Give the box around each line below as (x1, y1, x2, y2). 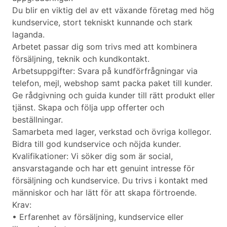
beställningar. (12, 115, 63, 125)
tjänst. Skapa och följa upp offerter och (12, 102, 164, 113)
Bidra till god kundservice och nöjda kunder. (12, 139, 181, 149)
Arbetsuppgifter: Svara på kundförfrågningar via (12, 66, 198, 77)
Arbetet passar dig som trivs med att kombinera (12, 42, 197, 52)
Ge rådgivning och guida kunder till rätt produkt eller (12, 90, 215, 101)
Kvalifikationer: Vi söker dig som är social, (12, 151, 173, 162)
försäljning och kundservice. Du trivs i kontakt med (12, 175, 208, 186)
